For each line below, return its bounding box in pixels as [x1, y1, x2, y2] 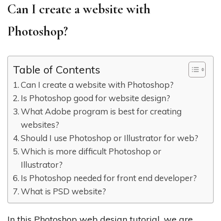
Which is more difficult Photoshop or [21, 146, 162, 157]
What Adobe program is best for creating [21, 106, 182, 117]
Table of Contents [13, 63, 100, 76]
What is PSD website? [21, 186, 107, 197]
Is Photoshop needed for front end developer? [21, 173, 197, 184]
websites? [21, 119, 60, 130]
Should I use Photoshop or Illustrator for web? [21, 133, 199, 144]
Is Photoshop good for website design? [21, 93, 171, 104]
